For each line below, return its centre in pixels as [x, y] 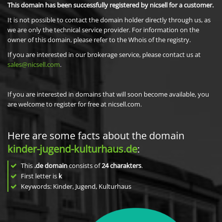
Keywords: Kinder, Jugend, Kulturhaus [75, 186]
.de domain [51, 166]
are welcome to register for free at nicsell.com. [75, 104]
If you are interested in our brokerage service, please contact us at [104, 55]
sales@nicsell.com [34, 64]
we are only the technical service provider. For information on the [103, 30]
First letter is [39, 176]
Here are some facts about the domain [96, 136]
